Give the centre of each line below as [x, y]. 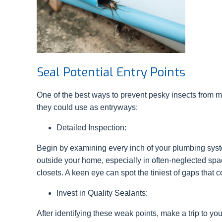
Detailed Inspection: [92, 128]
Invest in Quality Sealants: [103, 193]
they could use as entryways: [87, 108]
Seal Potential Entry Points [112, 73]
